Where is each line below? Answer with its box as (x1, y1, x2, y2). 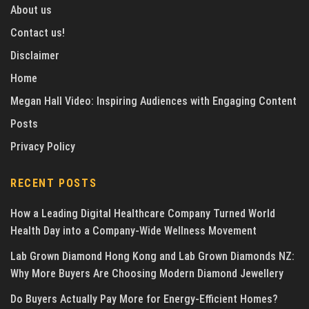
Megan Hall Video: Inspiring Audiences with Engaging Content (10, 94, 297, 108)
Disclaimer (10, 49, 59, 63)
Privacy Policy (10, 140, 75, 154)
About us (10, 3, 52, 17)
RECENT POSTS (10, 177, 97, 190)
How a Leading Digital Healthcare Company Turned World (10, 207, 275, 221)
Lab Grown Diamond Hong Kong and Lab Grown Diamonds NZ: (10, 250, 295, 263)
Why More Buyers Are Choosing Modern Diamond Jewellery (10, 267, 289, 281)
